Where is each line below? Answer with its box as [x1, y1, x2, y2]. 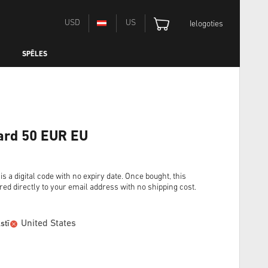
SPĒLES [22, 50, 47, 58]
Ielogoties [190, 20, 223, 29]
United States [21, 219, 77, 229]
